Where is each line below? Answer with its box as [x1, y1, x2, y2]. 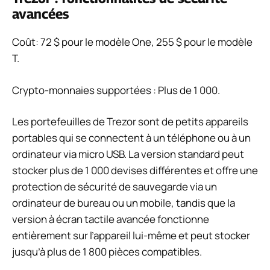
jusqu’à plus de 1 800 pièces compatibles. [12, 245, 202, 259]
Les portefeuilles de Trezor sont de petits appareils [12, 115, 248, 129]
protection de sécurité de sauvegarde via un [12, 180, 217, 194]
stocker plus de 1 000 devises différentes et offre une [12, 163, 258, 178]
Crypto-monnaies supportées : [12, 83, 158, 97]
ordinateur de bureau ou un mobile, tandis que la [12, 196, 235, 210]
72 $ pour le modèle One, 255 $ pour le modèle [39, 35, 253, 49]
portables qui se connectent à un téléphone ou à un [12, 131, 251, 145]
